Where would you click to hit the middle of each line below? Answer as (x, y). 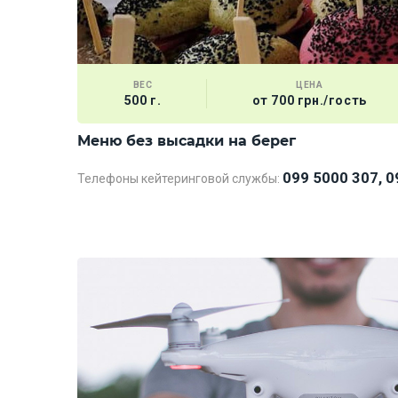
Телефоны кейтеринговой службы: (179, 179)
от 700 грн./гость (309, 100)
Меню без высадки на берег (187, 141)
